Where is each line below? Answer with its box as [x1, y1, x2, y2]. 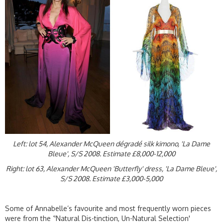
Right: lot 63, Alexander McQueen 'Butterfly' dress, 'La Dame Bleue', [6, 164, 217, 173]
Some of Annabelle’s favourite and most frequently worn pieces [5, 204, 211, 213]
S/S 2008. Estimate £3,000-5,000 [60, 174, 163, 183]
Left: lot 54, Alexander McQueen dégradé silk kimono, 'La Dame [13, 139, 210, 148]
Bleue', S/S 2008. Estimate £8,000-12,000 [48, 149, 175, 158]
